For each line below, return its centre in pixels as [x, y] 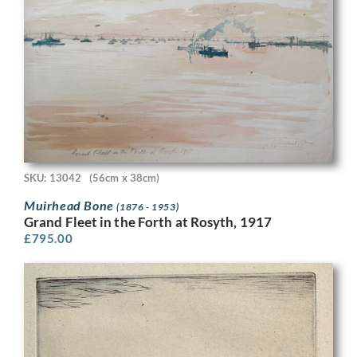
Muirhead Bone [71, 206]
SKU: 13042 [53, 177]
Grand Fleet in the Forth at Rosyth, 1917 [148, 222]
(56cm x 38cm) [125, 177]
